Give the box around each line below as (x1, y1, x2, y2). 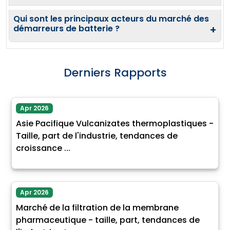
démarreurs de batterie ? (13, 23, 120, 35)
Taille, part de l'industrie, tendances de (16, 130, 178, 142)
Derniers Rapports (63, 65, 167, 81)
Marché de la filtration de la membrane (16, 202, 179, 214)
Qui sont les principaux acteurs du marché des (13, 13, 209, 25)
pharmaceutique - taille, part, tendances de (16, 214, 200, 226)
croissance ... (16, 142, 70, 155)
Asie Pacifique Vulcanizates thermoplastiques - (16, 118, 214, 130)
